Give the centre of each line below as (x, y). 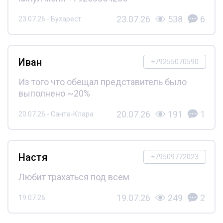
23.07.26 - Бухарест (50, 19)
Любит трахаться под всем (74, 177)
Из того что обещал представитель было (102, 82)
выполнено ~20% (54, 93)
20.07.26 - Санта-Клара (56, 114)
